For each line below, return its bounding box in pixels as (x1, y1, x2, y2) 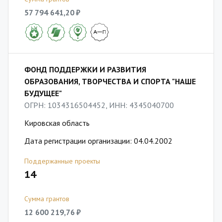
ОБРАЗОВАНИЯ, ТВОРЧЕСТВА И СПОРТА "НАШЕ (24, 76, 196, 86)
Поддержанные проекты (24, 157, 100, 166)
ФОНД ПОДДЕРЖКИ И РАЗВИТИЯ (24, 64, 146, 74)
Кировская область (24, 118, 90, 128)
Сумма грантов (24, 194, 69, 203)
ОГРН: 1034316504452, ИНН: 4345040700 (24, 100, 174, 110)
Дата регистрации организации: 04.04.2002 (24, 136, 172, 146)
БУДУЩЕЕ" (24, 88, 62, 98)
